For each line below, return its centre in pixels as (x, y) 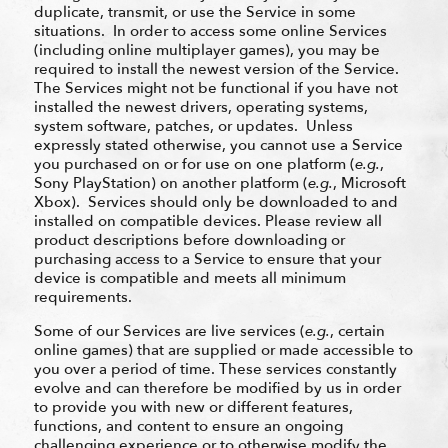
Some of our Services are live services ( (169, 330)
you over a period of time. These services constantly (215, 368)
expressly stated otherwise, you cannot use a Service (218, 144)
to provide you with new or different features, (193, 406)
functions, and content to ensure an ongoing (188, 425)
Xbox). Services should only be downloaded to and (215, 201)
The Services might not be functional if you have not (215, 87)
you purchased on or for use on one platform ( (194, 163)
